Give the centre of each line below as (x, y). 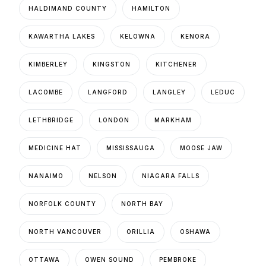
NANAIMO (46, 176)
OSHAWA (196, 232)
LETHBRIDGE (51, 120)
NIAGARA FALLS (171, 176)
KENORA (196, 37)
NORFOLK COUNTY (63, 204)
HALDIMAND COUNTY (68, 9)
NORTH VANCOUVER (65, 232)
